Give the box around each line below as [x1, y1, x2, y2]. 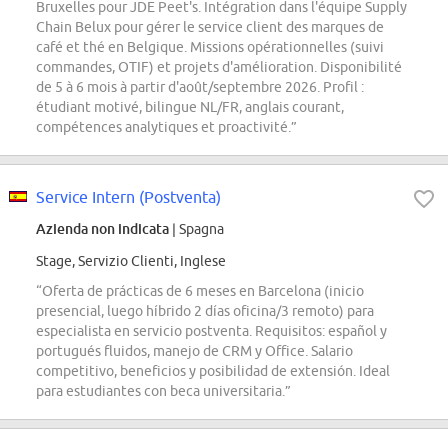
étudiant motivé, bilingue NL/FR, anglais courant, [36, 99, 344, 116]
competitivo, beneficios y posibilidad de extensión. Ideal [36, 363, 390, 380]
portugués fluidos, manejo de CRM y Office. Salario [36, 343, 353, 360]
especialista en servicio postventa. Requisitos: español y [36, 323, 387, 340]
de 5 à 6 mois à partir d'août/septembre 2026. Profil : [36, 79, 364, 96]
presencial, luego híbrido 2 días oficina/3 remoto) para [36, 303, 374, 320]
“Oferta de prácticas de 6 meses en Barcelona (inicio [36, 283, 364, 300]
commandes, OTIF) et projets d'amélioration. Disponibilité [36, 59, 402, 76]
